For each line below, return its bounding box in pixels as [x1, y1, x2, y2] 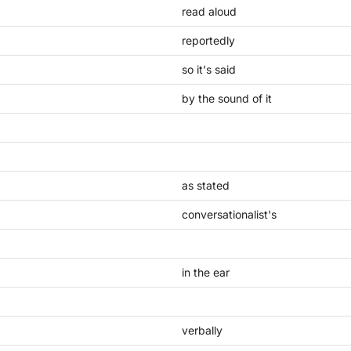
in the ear [182, 266, 230, 279]
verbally [182, 324, 223, 337]
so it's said [182, 63, 236, 76]
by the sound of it [182, 92, 272, 105]
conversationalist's [182, 208, 277, 221]
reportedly [182, 34, 235, 47]
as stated [182, 179, 230, 192]
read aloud [182, 5, 237, 18]
